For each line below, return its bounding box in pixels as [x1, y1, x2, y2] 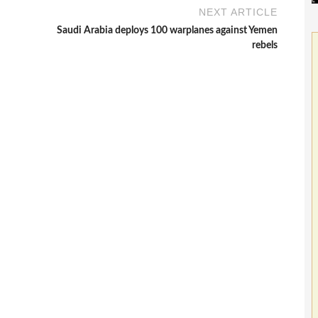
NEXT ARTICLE [199, 6, 278, 18]
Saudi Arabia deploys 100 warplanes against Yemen [57, 26, 278, 36]
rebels [252, 40, 278, 51]
